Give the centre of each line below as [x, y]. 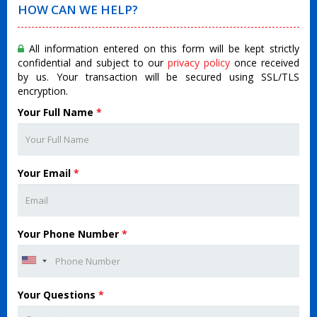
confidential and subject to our [93, 63]
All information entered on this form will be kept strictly [162, 48]
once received [265, 63]
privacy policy [199, 63]
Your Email [46, 173]
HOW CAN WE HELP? [78, 10]
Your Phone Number [70, 234]
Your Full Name [57, 112]
